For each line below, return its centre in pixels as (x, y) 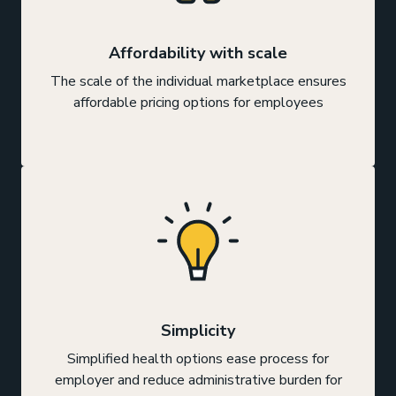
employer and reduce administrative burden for (198, 381)
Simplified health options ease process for (198, 359)
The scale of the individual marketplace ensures (198, 82)
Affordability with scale (198, 53)
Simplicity (198, 331)
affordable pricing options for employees (198, 103)
